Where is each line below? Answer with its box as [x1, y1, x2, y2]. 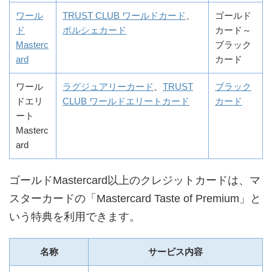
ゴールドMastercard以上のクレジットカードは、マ [9, 174, 260, 186]
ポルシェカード [63, 24, 126, 35]
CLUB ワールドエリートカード [63, 95, 189, 106]
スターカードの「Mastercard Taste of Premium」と [9, 192, 261, 205]
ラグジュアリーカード [63, 81, 154, 92]
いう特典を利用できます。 [9, 210, 140, 223]
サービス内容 [148, 246, 203, 257]
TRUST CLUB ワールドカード [63, 10, 186, 21]
